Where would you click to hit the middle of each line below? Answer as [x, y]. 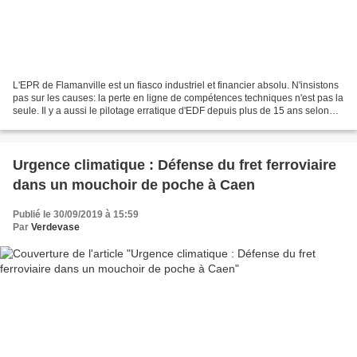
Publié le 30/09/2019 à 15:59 [76, 215]
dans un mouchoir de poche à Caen [134, 185]
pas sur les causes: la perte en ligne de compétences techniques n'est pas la [178, 98]
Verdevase [55, 228]
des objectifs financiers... [66, 124]
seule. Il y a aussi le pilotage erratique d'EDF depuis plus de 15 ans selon [171, 111]
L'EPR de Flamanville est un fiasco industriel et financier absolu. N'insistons [176, 86]
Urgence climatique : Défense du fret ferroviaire [175, 165]
